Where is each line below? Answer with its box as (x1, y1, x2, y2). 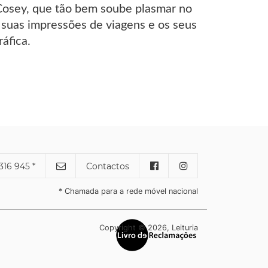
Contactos (86, 160, 130, 172)
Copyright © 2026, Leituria (99, 223, 198, 232)
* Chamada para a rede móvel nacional (59, 186, 198, 196)
